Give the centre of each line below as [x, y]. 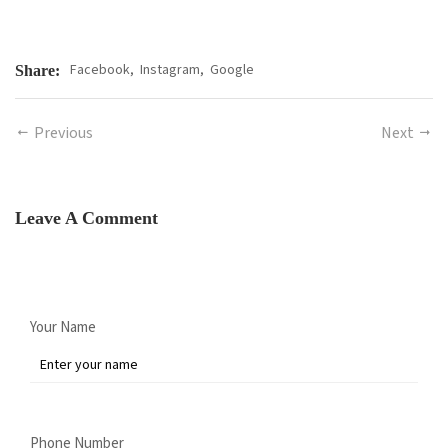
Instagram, [172, 70]
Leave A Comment [86, 218]
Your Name [63, 328]
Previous [62, 134]
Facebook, [102, 70]
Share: [37, 70]
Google [232, 70]
